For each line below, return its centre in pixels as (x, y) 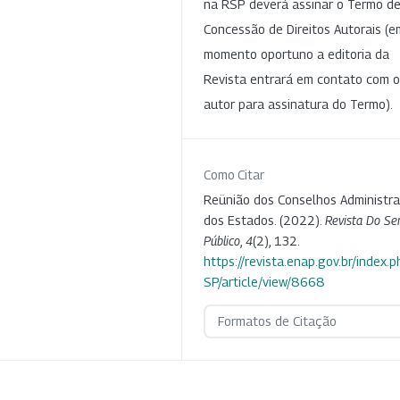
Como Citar (234, 174)
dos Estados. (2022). (264, 220)
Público (222, 240)
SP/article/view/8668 (264, 281)
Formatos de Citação (277, 321)
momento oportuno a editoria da (296, 54)
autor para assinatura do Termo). (298, 104)
